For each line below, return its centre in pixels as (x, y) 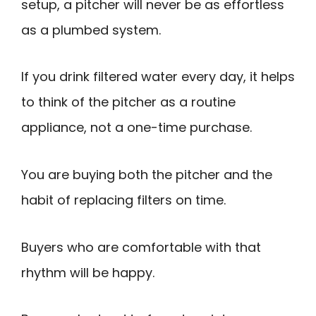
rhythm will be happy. (88, 272)
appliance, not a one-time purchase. (136, 128)
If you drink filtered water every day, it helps (158, 77)
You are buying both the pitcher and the (147, 174)
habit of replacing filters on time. (123, 200)
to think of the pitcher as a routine (128, 102)
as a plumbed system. (91, 30)
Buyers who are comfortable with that (141, 247)
